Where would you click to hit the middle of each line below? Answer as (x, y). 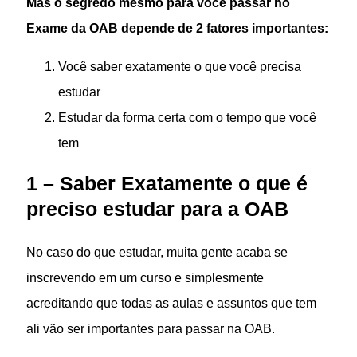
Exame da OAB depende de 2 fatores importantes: (178, 27)
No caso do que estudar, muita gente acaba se (157, 251)
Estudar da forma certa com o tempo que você (188, 117)
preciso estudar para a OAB (158, 210)
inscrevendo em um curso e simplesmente (145, 277)
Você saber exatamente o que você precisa (180, 66)
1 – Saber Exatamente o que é (167, 184)
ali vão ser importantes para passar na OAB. (151, 328)
